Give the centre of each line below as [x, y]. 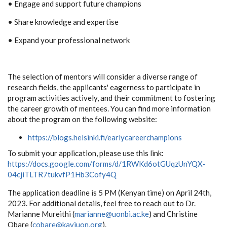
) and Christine [173, 214]
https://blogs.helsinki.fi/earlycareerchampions [105, 137]
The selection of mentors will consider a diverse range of [103, 76]
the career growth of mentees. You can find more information [109, 108]
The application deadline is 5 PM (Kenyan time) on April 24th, [109, 192]
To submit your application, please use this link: [86, 153]
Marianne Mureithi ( [41, 214]
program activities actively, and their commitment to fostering [111, 98]
